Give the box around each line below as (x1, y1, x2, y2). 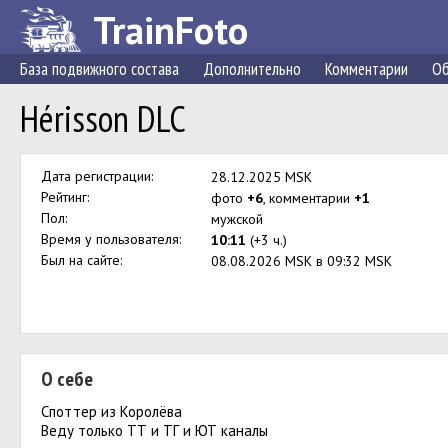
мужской (211, 210, 263, 228)
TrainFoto (93, 5, 248, 54)
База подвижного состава (20, 58, 179, 80)
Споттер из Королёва (41, 402, 182, 421)
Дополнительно (203, 58, 301, 80)
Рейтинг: (41, 188, 89, 206)
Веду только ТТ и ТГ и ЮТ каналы (41, 421, 268, 440)
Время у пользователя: (41, 230, 181, 248)
